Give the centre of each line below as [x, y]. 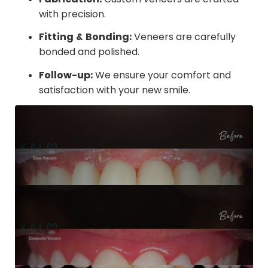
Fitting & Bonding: [85, 37]
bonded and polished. [89, 52]
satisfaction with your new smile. [115, 89]
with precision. [72, 13]
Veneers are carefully [184, 37]
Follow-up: [66, 75]
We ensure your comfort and [162, 74]
